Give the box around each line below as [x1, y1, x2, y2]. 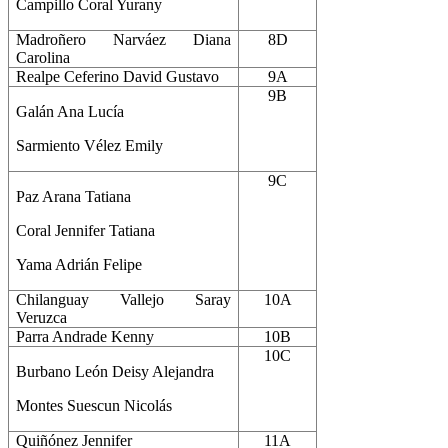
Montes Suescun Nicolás [16, 396, 173, 414]
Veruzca [16, 308, 68, 326]
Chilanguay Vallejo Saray [16, 290, 231, 308]
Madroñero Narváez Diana [16, 30, 231, 48]
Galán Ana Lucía [16, 102, 125, 120]
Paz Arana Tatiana [16, 187, 132, 205]
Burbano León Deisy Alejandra [16, 362, 215, 380]
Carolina [16, 48, 71, 66]
